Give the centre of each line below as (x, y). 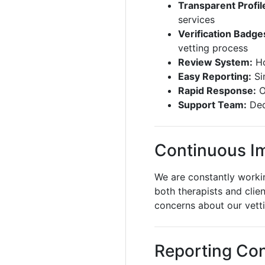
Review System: (215, 62)
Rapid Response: (217, 91)
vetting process (213, 48)
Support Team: (212, 105)
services (196, 20)
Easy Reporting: (215, 76)
